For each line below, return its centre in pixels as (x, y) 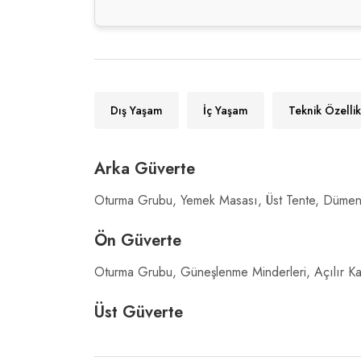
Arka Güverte (145, 169)
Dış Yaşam (137, 111)
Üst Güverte (139, 313)
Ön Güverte (138, 241)
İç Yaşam (226, 111)
